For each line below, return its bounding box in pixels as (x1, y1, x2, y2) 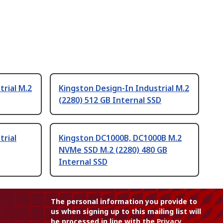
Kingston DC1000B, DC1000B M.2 (59, 132, 182, 144)
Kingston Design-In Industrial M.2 (59, 83, 189, 94)
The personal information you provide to (51, 197, 197, 207)
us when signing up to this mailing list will (51, 207, 201, 217)
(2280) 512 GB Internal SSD (59, 95, 161, 106)
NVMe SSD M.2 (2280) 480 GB (59, 144, 167, 156)
